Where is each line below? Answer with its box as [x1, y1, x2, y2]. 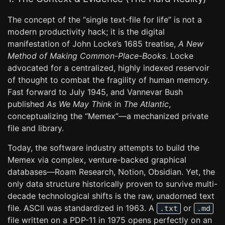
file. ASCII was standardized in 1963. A [8, 203, 157, 213]
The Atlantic [124, 99, 169, 109]
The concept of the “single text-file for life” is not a [8, 15, 202, 25]
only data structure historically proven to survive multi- [8, 179, 217, 189]
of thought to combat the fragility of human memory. [8, 75, 209, 85]
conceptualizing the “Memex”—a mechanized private [8, 111, 208, 121]
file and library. [8, 123, 64, 133]
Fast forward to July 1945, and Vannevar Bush [8, 87, 183, 97]
